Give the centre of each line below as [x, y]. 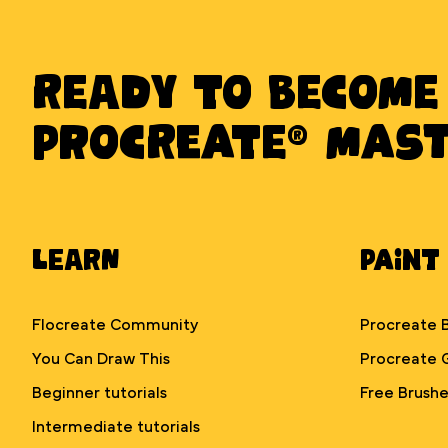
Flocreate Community [115, 325]
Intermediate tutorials [116, 427]
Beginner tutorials [99, 393]
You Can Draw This [101, 359]
